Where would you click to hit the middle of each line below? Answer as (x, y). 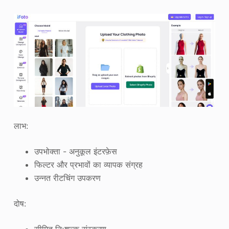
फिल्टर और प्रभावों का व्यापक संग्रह (88, 165)
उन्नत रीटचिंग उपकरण (67, 178)
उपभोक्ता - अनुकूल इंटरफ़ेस (75, 152)
